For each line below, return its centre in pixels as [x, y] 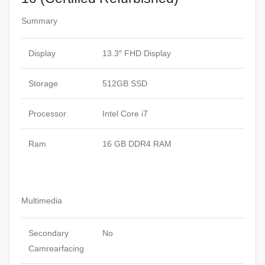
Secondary [49, 233]
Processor [47, 114]
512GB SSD [125, 84]
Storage [43, 84]
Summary [39, 21]
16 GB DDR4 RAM [137, 144]
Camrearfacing [56, 249]
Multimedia [42, 201]
